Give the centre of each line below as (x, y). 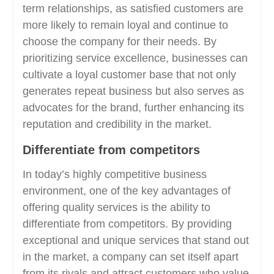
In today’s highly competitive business (114, 174)
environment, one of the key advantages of (126, 191)
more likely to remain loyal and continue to (125, 25)
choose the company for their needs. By (119, 42)
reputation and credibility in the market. (117, 124)
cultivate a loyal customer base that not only (129, 75)
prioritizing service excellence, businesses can (135, 58)
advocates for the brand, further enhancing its (133, 108)
